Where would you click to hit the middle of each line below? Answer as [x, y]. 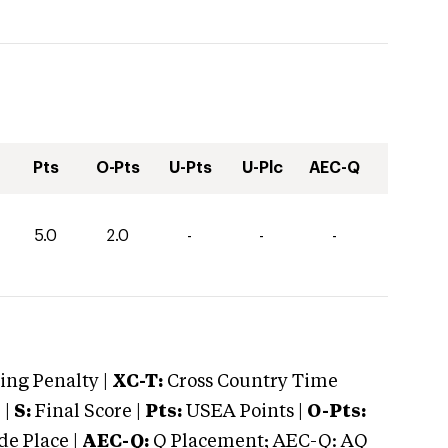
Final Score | [86, 412]
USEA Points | [244, 412]
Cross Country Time [252, 382]
